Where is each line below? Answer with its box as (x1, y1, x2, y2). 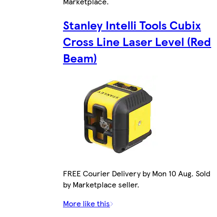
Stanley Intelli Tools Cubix (63, 16, 201, 33)
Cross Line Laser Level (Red (63, 32, 211, 49)
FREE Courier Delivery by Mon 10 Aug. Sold (63, 167, 210, 179)
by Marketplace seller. (63, 178, 139, 190)
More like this (63, 197, 110, 209)
